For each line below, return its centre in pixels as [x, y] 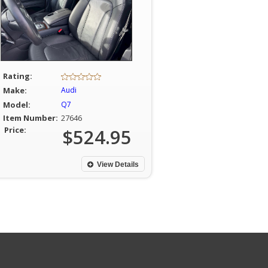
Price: [15, 130]
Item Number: [30, 118]
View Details [118, 165]
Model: [16, 105]
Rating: [17, 76]
